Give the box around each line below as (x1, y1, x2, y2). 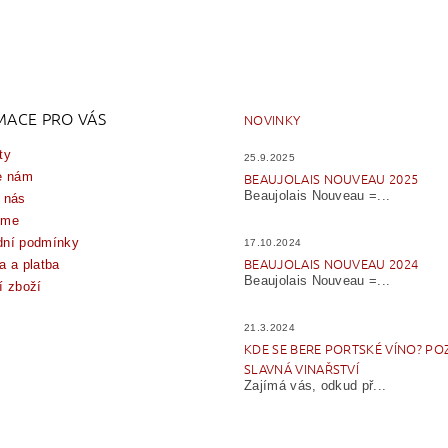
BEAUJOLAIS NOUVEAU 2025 (243, 168, 419, 188)
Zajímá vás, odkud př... (243, 377, 387, 393)
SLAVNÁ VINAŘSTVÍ (243, 358, 360, 378)
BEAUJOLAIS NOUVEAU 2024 (243, 253, 419, 273)
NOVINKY (243, 109, 301, 129)
